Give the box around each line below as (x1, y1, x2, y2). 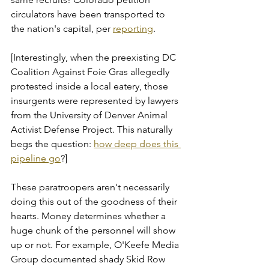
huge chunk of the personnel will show (11, 224, 178, 236)
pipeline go (11, 152, 61, 164)
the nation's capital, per (11, 22, 113, 34)
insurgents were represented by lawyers (11, 94, 181, 106)
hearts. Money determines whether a (11, 210, 168, 222)
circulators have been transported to (11, 8, 168, 20)
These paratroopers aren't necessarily (11, 181, 172, 193)
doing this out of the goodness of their (11, 195, 180, 207)
